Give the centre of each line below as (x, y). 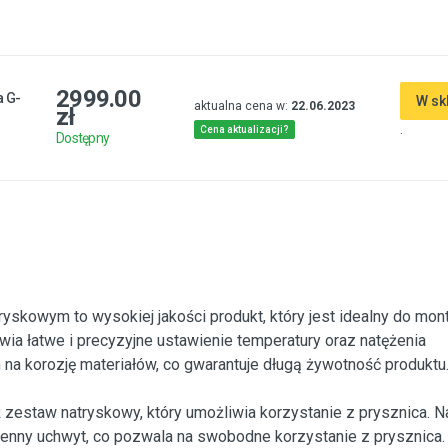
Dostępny (82, 137)
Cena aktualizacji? (244, 130)
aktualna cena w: (242, 105)
